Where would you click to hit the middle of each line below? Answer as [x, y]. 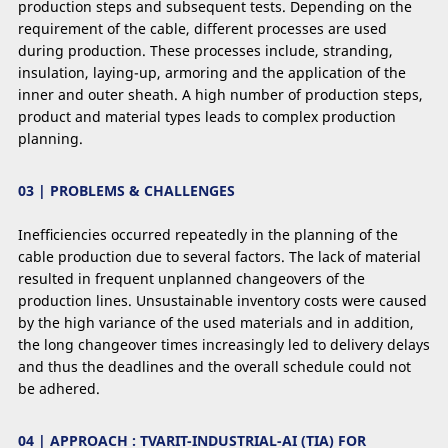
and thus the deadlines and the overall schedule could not [214, 367]
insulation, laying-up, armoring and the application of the [212, 72]
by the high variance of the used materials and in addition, [216, 323]
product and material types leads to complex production [207, 116]
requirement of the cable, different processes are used [202, 28]
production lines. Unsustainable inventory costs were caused [222, 301]
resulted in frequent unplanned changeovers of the [191, 279]
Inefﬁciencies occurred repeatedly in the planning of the [208, 235]
